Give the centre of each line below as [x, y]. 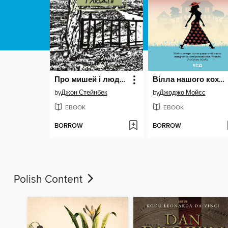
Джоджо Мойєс [182, 92]
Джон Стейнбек [84, 92]
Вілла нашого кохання [221, 80]
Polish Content [49, 180]
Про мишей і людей [122, 80]
